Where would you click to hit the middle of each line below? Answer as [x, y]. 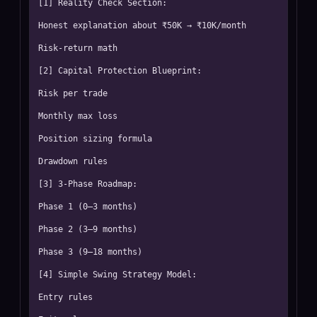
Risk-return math [78, 48]
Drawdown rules [73, 161]
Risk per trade [73, 93]
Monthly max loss [78, 116]
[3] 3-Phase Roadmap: [88, 184]
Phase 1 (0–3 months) [88, 207]
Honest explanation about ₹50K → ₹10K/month [142, 25]
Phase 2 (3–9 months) [88, 229]
